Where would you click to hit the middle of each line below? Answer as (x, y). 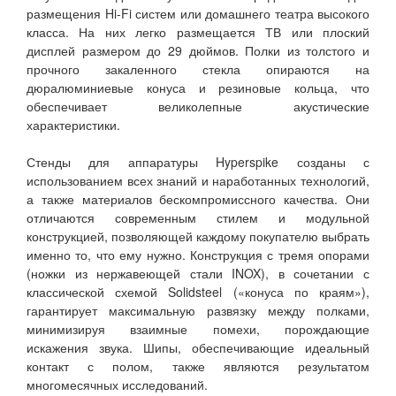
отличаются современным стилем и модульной (198, 218)
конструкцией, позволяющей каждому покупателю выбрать (198, 236)
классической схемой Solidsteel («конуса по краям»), (198, 292)
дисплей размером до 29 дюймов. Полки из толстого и (198, 51)
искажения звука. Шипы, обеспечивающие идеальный (198, 348)
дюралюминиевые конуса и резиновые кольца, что (198, 88)
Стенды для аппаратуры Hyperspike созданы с (198, 162)
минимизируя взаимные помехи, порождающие (198, 329)
